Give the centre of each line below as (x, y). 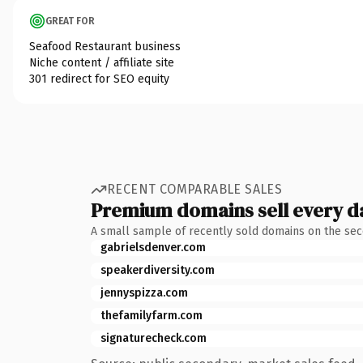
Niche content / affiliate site (102, 62)
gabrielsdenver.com (153, 247)
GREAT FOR (70, 21)
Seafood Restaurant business (105, 46)
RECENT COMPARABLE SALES (195, 189)
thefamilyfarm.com (152, 315)
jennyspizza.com (144, 293)
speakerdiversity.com (158, 270)
